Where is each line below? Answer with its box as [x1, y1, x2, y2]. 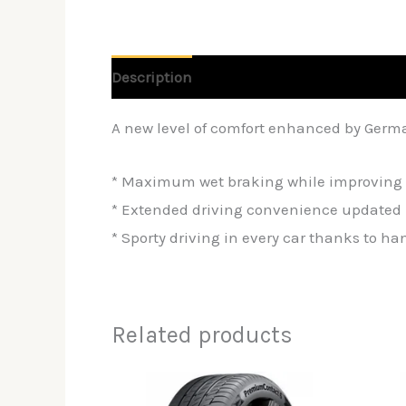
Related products [111, 321, 293, 348]
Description [111, 67, 192, 86]
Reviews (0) [211, 67, 290, 86]
